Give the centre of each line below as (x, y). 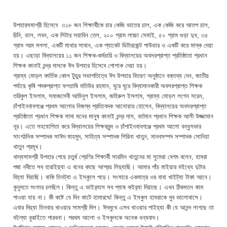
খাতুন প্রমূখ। (28, 146)
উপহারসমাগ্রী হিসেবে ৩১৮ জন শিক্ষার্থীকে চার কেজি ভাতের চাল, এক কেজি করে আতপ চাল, (111, 25)
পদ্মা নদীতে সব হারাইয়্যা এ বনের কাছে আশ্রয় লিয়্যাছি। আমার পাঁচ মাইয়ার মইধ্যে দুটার (109, 167)
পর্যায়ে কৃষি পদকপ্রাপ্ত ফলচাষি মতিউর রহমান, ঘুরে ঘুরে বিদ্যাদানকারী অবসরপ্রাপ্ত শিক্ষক (108, 86)
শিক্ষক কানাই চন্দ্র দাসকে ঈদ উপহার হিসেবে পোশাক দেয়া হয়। (80, 65)
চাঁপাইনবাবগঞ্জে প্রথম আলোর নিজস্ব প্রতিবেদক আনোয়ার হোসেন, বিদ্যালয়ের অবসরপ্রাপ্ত (110, 106)
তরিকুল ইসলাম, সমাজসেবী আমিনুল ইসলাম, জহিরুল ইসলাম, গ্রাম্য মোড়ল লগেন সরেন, (109, 96)
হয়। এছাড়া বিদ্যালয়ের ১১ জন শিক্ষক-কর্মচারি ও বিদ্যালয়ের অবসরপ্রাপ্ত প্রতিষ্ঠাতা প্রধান (110, 55)
